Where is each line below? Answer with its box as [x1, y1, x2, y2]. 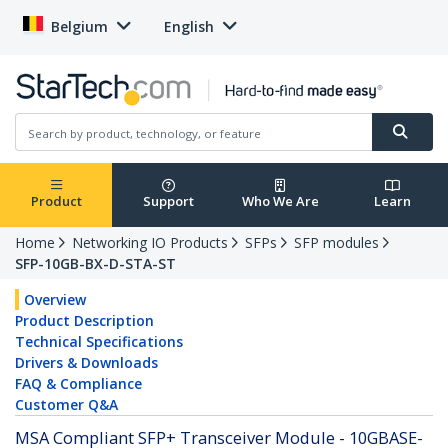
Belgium [51, 17, 108, 36]
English [164, 17, 214, 36]
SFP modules [294, 233, 379, 253]
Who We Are [241, 192, 319, 211]
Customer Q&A [15, 395, 118, 415]
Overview [24, 290, 86, 310]
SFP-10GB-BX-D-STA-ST [15, 254, 176, 274]
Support [142, 192, 194, 211]
